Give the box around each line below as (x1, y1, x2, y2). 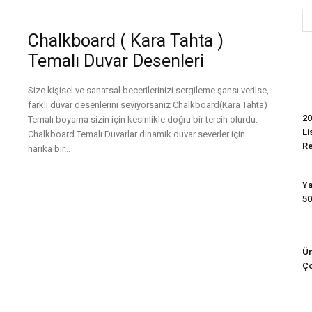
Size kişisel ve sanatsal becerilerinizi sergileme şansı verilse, (28, 85, 269, 95)
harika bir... (28, 143, 70, 154)
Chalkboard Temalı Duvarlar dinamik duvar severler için (28, 129, 245, 139)
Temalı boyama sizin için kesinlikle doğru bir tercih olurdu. (28, 114, 258, 125)
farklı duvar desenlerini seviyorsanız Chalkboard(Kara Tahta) (28, 100, 267, 110)
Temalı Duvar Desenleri (28, 51, 204, 71)
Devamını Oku (40, 169, 94, 179)
